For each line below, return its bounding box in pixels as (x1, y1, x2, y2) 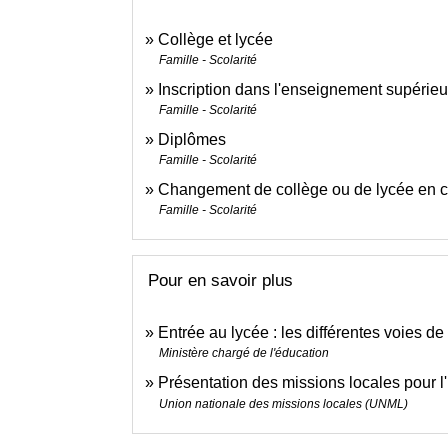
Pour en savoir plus (148, 270, 293, 290)
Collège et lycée (158, 30, 273, 48)
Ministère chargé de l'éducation (159, 346, 329, 361)
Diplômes (158, 130, 226, 148)
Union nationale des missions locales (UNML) (159, 397, 408, 412)
